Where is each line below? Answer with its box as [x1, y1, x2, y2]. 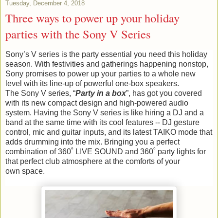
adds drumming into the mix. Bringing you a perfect [5, 137, 180, 146]
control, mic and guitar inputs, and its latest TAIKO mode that [5, 127, 212, 136]
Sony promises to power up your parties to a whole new [5, 69, 196, 78]
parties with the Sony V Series [5, 26, 151, 42]
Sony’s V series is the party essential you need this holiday [5, 50, 207, 58]
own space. [5, 166, 47, 175]
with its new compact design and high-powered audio [5, 98, 188, 107]
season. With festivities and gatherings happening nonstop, [5, 59, 208, 68]
